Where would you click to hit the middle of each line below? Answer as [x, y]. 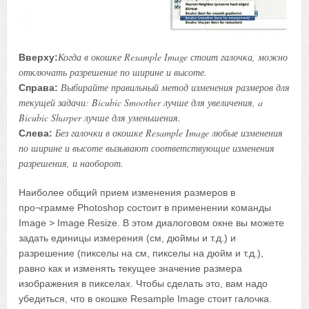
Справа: [39, 88]
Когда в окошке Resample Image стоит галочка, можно [173, 57]
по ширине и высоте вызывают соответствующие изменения [147, 148]
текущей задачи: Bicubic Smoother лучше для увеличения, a [141, 103]
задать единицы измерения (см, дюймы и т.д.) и [128, 238]
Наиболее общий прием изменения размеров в [127, 193]
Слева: [36, 133]
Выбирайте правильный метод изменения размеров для [176, 88]
